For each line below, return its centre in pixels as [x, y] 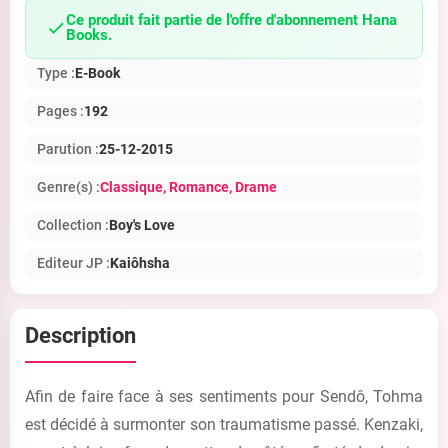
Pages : [60, 111]
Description [80, 335]
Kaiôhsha [140, 263]
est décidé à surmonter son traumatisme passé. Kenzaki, [224, 424]
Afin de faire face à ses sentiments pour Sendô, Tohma [224, 396]
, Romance [196, 187]
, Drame [253, 187]
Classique [131, 187]
